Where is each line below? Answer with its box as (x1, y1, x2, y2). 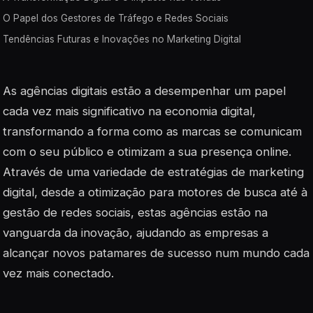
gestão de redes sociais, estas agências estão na (3, 205, 268, 219)
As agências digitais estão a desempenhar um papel (3, 83, 286, 98)
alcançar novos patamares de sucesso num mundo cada (3, 245, 310, 260)
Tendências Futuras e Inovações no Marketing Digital (3, 33, 241, 45)
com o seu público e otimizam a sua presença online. (3, 144, 291, 159)
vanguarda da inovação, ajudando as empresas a (3, 225, 268, 240)
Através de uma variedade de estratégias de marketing (3, 164, 304, 179)
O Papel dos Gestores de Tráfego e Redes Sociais (3, 13, 228, 24)
